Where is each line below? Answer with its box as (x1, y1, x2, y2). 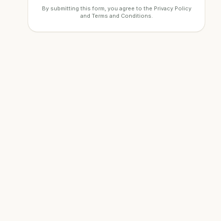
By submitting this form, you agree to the (41, 5, 152, 12)
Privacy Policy (153, 5, 191, 12)
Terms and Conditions (91, 12, 151, 19)
